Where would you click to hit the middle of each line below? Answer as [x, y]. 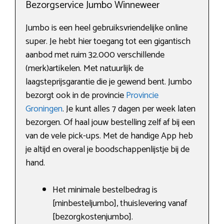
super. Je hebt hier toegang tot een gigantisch [108, 41]
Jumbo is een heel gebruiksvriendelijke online [106, 28]
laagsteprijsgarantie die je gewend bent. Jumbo [109, 82]
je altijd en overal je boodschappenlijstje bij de [107, 149]
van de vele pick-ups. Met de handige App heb [109, 136]
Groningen [44, 109]
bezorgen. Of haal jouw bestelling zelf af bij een [110, 122]
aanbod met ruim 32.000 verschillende [95, 55]
